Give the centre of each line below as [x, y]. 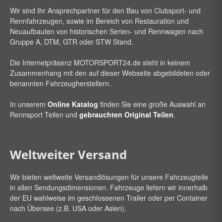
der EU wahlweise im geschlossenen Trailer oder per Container [109, 197]
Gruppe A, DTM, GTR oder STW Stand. [72, 41]
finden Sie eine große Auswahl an [152, 104]
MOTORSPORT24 [102, 62]
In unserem [29, 104]
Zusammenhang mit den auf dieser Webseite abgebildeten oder [110, 73]
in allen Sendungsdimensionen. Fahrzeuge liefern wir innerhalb [109, 187]
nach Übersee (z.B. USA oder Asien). [68, 208]
